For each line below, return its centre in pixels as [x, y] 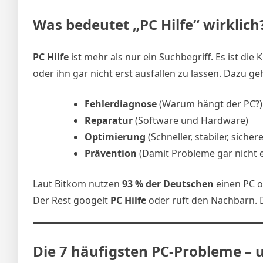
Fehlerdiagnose [121, 104]
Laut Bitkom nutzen [77, 183]
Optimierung [115, 136]
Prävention [111, 153]
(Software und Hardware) [190, 120]
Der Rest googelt [72, 200]
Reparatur [109, 120]
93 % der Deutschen [168, 183]
